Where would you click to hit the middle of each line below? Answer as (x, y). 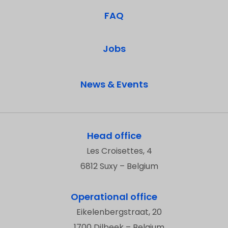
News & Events (114, 84)
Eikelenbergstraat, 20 (119, 212)
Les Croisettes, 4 (119, 151)
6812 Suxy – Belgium (119, 166)
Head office (114, 135)
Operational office (114, 196)
